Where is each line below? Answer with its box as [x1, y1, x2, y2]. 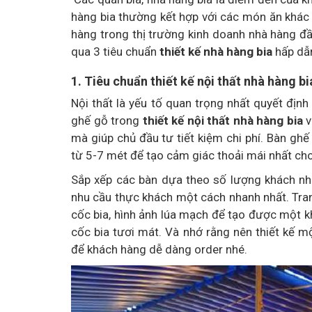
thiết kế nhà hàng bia [159, 45, 272, 58]
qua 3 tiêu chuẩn [71, 45, 159, 58]
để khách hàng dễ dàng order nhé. [71, 242, 247, 256]
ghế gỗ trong [71, 114, 143, 127]
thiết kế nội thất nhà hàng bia [142, 114, 306, 127]
